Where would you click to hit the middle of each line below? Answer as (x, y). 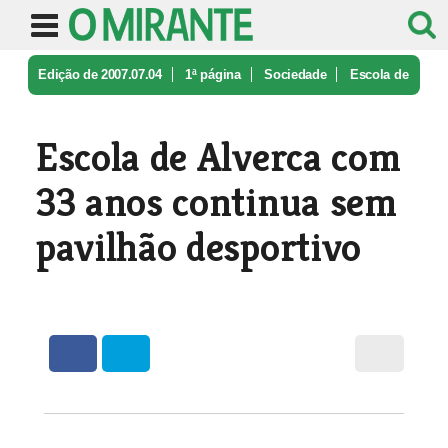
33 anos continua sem (216, 202)
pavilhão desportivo (198, 247)
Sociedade (295, 74)
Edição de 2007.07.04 (100, 74)
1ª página (213, 74)
